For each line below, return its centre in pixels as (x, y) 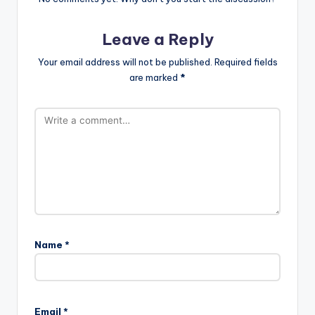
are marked (155, 77)
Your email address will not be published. (125, 62)
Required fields (246, 62)
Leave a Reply (157, 39)
